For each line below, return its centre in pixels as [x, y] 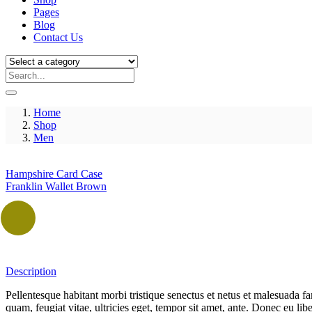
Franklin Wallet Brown [56, 186]
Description [31, 271]
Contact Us [58, 37]
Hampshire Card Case [54, 173]
